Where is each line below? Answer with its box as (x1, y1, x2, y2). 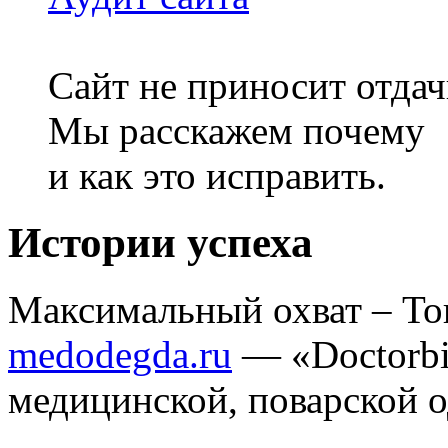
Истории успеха (8, 218, 313, 266)
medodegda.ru (8, 332, 232, 376)
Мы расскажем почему (48, 109, 425, 152)
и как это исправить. (48, 154, 386, 197)
